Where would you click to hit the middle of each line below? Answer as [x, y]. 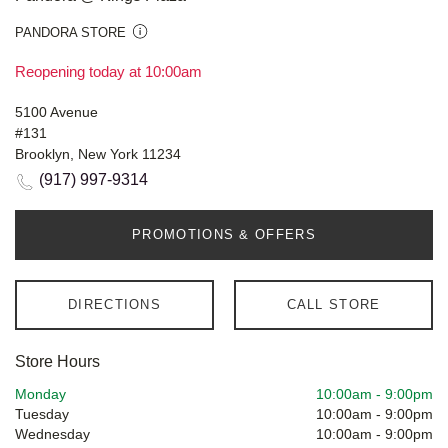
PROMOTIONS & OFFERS [224, 235]
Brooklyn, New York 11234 [98, 154]
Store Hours [57, 362]
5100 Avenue [56, 112]
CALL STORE [333, 305]
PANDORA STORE [70, 33]
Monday [40, 394]
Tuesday [42, 414]
